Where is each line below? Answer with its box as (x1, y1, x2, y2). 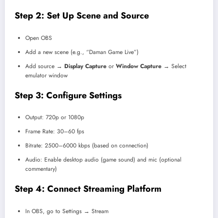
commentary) (25, 164, 57, 174)
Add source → (25, 61, 64, 71)
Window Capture (116, 61, 162, 71)
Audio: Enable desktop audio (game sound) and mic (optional (25, 155, 182, 164)
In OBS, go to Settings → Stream (25, 206, 109, 216)
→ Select (162, 61, 186, 71)
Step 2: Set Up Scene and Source (15, 9, 149, 22)
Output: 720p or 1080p (25, 113, 84, 122)
